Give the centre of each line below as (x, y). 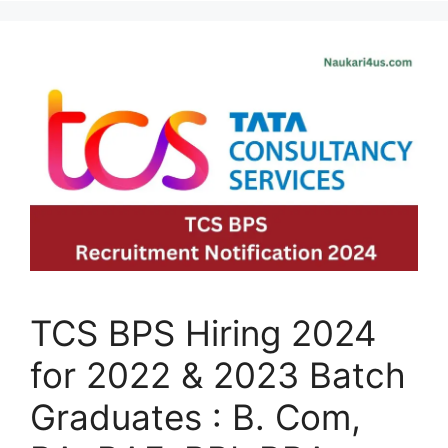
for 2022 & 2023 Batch (218, 374)
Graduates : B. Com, (195, 416)
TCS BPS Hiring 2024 (203, 332)
